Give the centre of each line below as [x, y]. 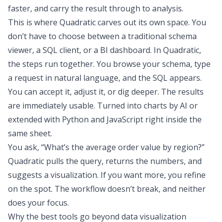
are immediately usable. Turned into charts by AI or [103, 106]
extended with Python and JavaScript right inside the [105, 119]
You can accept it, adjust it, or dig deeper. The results [106, 92]
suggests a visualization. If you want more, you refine [107, 175]
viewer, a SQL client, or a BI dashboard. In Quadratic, [105, 50]
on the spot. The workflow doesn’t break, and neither [107, 189]
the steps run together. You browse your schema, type [109, 64]
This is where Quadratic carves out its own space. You [107, 22]
